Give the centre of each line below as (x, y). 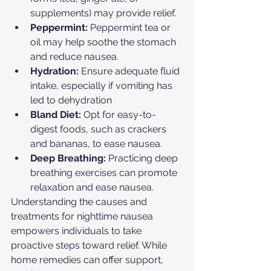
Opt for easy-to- (119, 115)
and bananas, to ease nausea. (96, 144)
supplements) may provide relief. (103, 13)
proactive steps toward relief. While (90, 246)
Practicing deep (143, 158)
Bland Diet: (56, 115)
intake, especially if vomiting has (103, 86)
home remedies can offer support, (88, 260)
